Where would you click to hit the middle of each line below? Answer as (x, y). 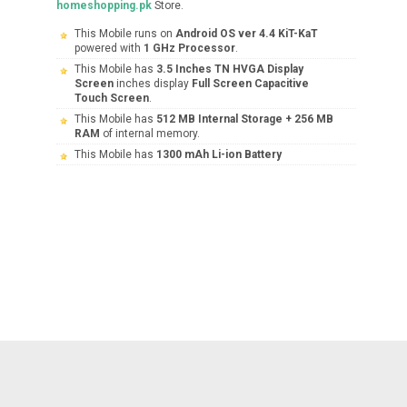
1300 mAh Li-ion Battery (219, 154)
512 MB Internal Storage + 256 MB (245, 119)
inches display (153, 84)
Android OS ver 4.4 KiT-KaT (247, 34)
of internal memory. (150, 134)
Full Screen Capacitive (250, 84)
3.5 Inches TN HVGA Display (230, 69)
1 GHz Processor (189, 48)
